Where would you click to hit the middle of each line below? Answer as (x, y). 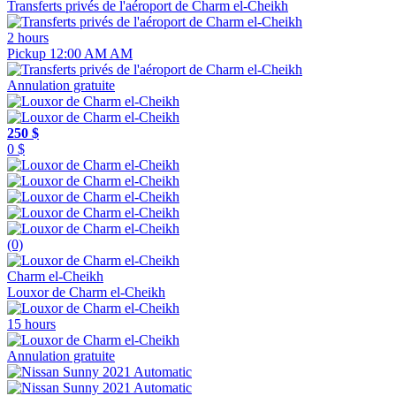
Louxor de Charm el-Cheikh (86, 292)
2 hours (28, 37)
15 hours (31, 324)
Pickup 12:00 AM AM (70, 53)
